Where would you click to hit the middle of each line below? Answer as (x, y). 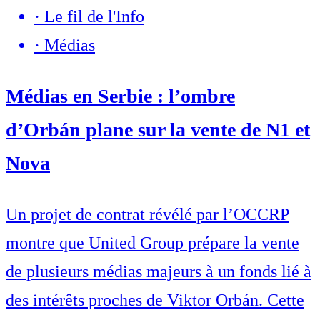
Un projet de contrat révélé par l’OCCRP (147, 215)
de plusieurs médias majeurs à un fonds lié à (159, 272)
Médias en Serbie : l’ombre (120, 96)
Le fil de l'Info (94, 17)
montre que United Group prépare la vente (152, 243)
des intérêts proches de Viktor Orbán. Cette (155, 300)
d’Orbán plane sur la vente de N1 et (158, 130)
